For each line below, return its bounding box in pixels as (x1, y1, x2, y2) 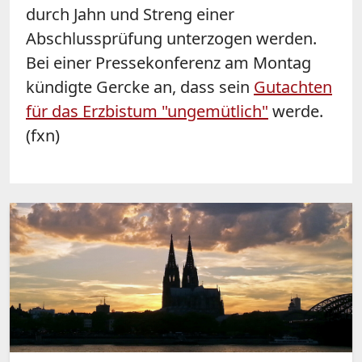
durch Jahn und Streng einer (26, 2, 234, 25)
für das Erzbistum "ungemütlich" (26, 99, 268, 122)
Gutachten (254, 75, 332, 98)
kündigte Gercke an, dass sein (26, 75, 254, 98)
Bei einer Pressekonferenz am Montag (26, 51, 311, 74)
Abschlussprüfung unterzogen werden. (26, 27, 317, 49)
